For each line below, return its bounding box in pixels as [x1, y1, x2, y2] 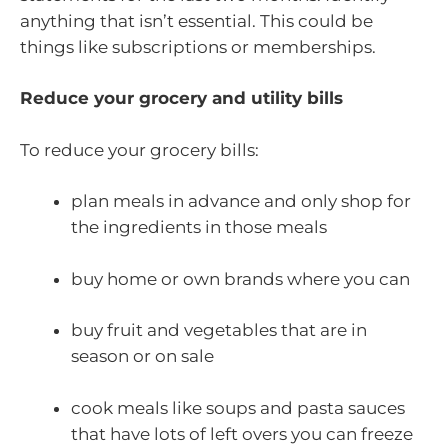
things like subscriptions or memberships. [20, 36, 376, 57]
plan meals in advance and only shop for [71, 191, 411, 212]
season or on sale [71, 346, 214, 367]
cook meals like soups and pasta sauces [71, 397, 405, 418]
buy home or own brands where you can [71, 268, 410, 289]
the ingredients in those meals [71, 217, 327, 238]
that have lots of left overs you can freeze [71, 423, 413, 444]
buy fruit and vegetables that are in [71, 320, 367, 341]
